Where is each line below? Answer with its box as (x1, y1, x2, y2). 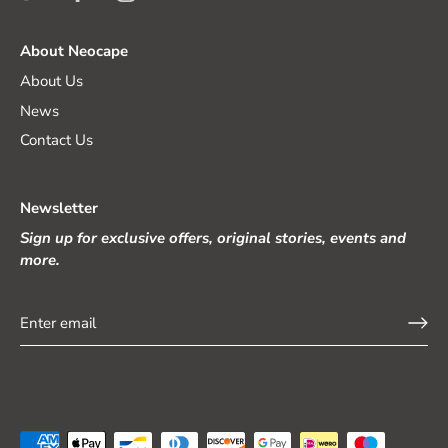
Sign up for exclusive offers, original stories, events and (20, 227, 406, 248)
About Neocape (20, 41, 128, 62)
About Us (20, 71, 83, 92)
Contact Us (20, 130, 93, 151)
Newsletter (20, 197, 98, 218)
